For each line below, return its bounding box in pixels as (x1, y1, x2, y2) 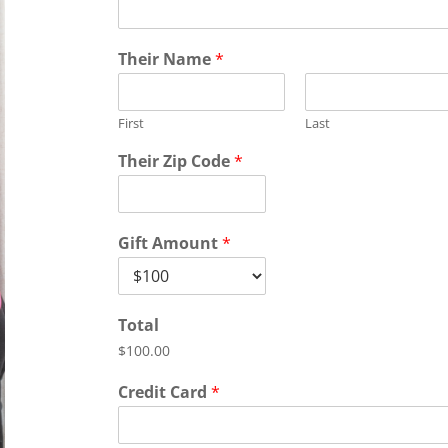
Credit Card (118, 381, 212, 403)
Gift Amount (118, 232, 223, 254)
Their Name (118, 48, 216, 70)
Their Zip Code (118, 150, 235, 172)
